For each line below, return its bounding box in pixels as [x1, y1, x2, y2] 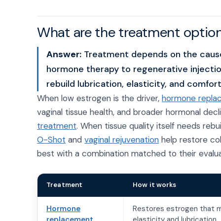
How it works [133, 181, 177, 189]
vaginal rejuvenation [84, 134, 159, 145]
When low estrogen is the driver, [37, 93, 162, 104]
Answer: [46, 48, 81, 60]
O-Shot [37, 134, 66, 145]
